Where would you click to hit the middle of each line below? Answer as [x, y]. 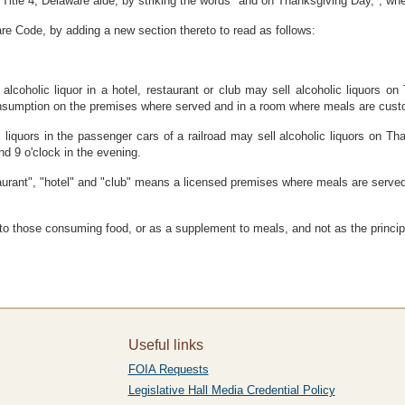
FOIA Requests [168, 369]
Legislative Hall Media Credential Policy [231, 390]
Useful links [165, 345]
